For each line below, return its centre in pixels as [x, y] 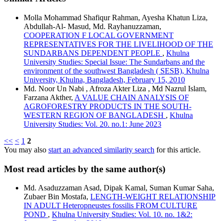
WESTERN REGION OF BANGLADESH [95, 115]
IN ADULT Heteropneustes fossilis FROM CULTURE [110, 206]
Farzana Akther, [49, 97]
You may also [26, 149]
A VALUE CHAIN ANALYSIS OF [132, 97]
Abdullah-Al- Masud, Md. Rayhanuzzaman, [92, 26]
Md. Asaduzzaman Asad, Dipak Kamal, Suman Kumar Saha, [119, 188]
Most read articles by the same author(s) [85, 169]
